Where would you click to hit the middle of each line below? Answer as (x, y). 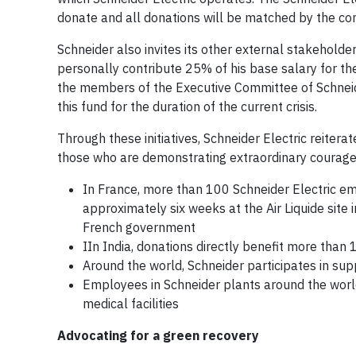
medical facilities (131, 303)
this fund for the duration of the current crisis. (187, 106)
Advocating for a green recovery (158, 335)
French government (139, 227)
